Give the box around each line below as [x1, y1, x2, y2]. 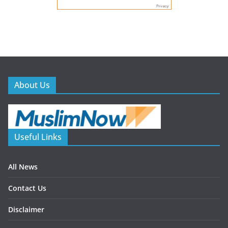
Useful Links [14, 131, 62, 142]
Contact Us [8, 183, 46, 193]
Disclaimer [8, 204, 44, 214]
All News [8, 161, 38, 172]
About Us [14, 79, 50, 91]
